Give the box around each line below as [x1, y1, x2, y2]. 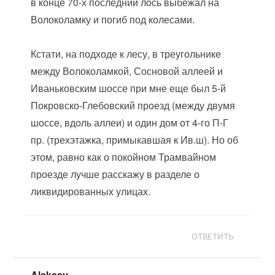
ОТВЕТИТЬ [192, 231, 234, 241]
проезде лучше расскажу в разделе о [31, 167, 200, 181]
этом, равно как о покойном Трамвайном [31, 150, 217, 164]
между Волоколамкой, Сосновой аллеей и [31, 64, 223, 78]
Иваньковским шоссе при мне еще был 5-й [31, 81, 227, 95]
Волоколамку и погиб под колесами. [31, 12, 195, 26]
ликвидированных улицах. [31, 184, 151, 198]
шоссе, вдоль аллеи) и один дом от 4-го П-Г [31, 115, 229, 130]
